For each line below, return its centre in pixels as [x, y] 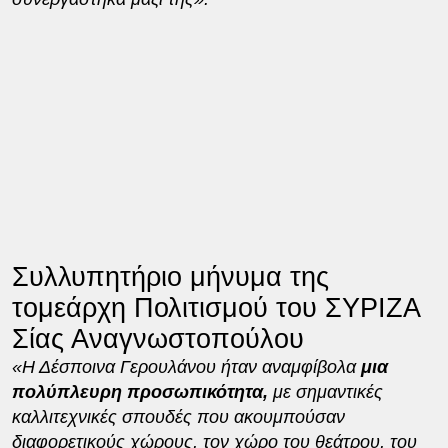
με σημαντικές [327, 391]
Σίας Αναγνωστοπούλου [157, 338]
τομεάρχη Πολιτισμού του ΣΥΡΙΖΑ [215, 307]
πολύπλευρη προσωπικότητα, [142, 391]
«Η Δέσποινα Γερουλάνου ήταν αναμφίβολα [186, 366]
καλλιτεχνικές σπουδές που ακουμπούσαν [178, 416]
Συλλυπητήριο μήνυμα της [170, 276]
